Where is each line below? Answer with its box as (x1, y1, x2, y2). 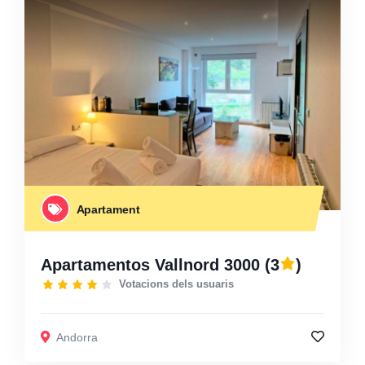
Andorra (56, 330, 98, 344)
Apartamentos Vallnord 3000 (41, 255, 260, 274)
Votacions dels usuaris (119, 278, 234, 291)
